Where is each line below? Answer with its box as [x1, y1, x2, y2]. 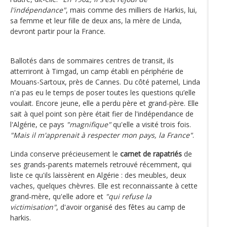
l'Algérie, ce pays [10, 119, 66, 129]
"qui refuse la [105, 191, 152, 201]
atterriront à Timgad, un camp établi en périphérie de [10, 66, 183, 76]
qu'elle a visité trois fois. [111, 119, 191, 129]
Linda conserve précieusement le [10, 148, 120, 159]
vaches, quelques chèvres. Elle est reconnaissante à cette [10, 180, 198, 191]
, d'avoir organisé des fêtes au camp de [56, 202, 185, 212]
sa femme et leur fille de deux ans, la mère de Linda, [10, 15, 182, 25]
